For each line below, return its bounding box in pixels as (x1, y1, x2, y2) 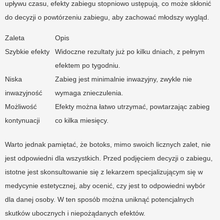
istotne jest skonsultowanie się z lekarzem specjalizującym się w (5, 167, 203, 176)
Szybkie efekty (5, 47, 50, 55)
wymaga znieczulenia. (55, 88, 123, 97)
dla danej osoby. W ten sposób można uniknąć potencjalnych (5, 195, 194, 203)
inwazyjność (5, 88, 42, 97)
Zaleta (5, 33, 25, 42)
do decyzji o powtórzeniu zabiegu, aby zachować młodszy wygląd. (5, 13, 209, 21)
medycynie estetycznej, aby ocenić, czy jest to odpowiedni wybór (5, 181, 205, 190)
